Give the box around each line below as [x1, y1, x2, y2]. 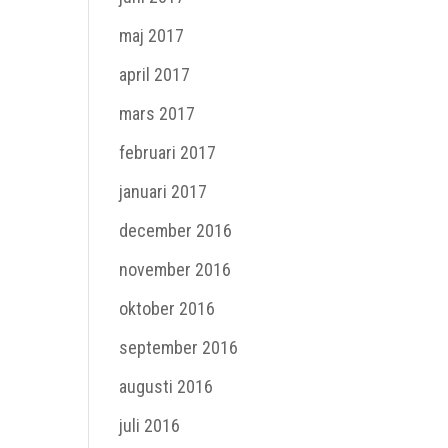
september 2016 [119, 337, 239, 358]
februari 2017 [119, 142, 217, 163]
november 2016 [119, 259, 232, 280]
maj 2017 [119, 25, 185, 46]
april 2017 [119, 64, 191, 85]
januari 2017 [119, 181, 208, 202]
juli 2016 [119, 415, 181, 436]
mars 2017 [119, 103, 196, 124]
